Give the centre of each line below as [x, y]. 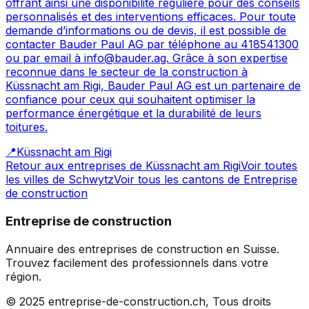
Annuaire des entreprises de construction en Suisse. [142, 249]
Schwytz [91, 180]
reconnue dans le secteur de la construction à [127, 72]
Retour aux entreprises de [76, 166]
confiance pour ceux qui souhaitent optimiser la [130, 100]
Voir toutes [269, 166]
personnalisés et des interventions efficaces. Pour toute [151, 17]
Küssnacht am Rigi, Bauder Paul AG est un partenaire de [153, 86]
